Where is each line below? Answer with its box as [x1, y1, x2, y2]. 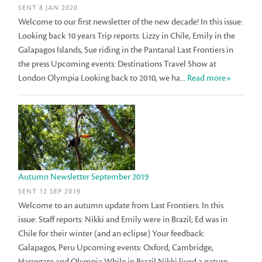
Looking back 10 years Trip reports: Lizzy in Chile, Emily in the [18, 30, 236, 42]
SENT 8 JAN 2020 [18, 3, 78, 12]
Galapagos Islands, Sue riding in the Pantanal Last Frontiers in [18, 44, 234, 56]
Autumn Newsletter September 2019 [18, 171, 149, 182]
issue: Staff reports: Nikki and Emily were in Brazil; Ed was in [18, 214, 228, 226]
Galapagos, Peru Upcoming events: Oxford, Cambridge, [18, 242, 214, 254]
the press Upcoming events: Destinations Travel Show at [18, 58, 217, 70]
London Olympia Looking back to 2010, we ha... [18, 72, 188, 84]
